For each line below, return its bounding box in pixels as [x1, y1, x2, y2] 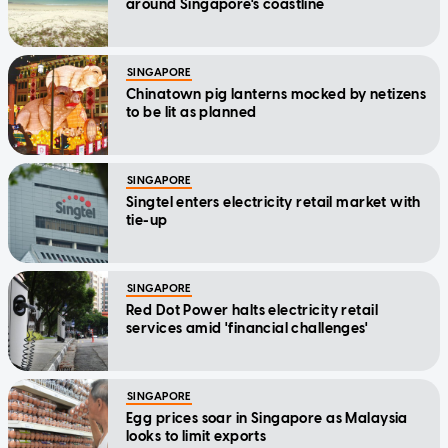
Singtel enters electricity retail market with [126, 194, 421, 212]
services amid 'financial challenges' [126, 320, 369, 338]
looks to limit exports [126, 428, 267, 446]
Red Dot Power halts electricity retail [126, 302, 378, 320]
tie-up [126, 212, 168, 230]
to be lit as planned [126, 104, 257, 122]
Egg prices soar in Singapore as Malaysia [126, 410, 408, 428]
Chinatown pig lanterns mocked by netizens [126, 86, 427, 104]
